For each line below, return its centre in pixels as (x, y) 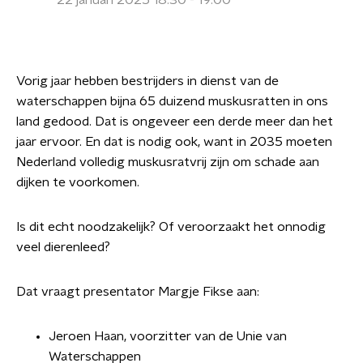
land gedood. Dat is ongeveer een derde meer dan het (175, 122)
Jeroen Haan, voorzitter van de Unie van (168, 336)
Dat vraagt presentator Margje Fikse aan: (138, 292)
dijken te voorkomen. (78, 182)
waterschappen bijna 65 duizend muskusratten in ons (172, 101)
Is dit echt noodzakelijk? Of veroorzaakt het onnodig (171, 227)
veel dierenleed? (63, 247)
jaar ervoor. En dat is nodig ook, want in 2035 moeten (174, 142)
